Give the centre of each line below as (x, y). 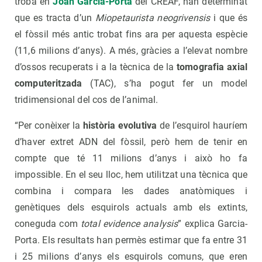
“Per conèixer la (49, 125)
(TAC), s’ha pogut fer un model (165, 83)
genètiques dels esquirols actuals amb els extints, (131, 207)
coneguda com (48, 223)
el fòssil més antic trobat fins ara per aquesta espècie (131, 34)
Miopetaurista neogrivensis (153, 18)
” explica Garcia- (213, 223)
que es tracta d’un (55, 18)
